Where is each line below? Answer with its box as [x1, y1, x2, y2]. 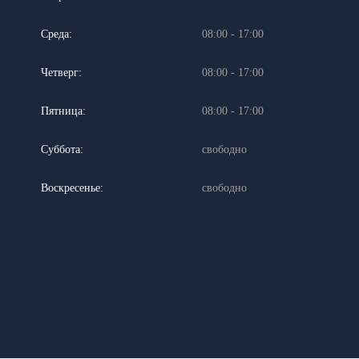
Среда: [40, 28, 72, 41]
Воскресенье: [40, 182, 103, 195]
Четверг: [40, 67, 82, 79]
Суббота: [40, 143, 83, 156]
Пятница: [40, 105, 86, 118]
